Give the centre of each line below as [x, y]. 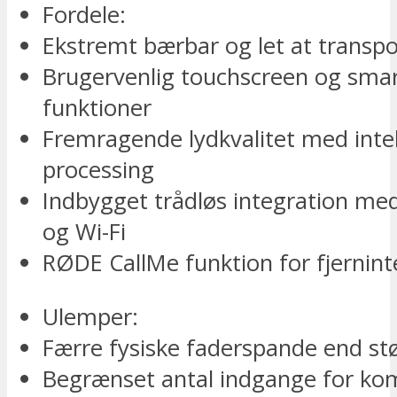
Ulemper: [90, 316]
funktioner [97, 108]
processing [98, 170]
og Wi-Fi [84, 232]
